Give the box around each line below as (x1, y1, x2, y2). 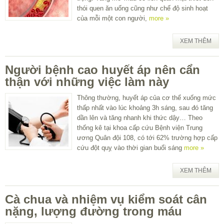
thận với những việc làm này (5, 74, 169, 88)
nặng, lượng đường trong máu (5, 204, 182, 218)
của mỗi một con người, (77, 14, 149, 22)
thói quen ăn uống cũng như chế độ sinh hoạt (77, 4, 208, 12)
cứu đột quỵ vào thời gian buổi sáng (77, 143, 184, 151)
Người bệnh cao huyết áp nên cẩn (5, 62, 200, 76)
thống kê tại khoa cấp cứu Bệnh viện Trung (77, 123, 202, 131)
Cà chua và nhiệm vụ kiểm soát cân (5, 192, 207, 206)
